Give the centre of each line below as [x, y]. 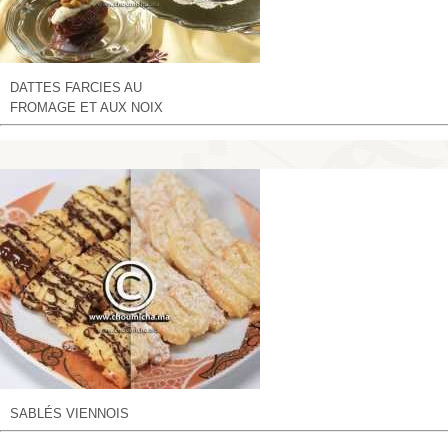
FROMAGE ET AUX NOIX [86, 107]
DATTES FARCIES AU [76, 87]
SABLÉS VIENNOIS [69, 413]
